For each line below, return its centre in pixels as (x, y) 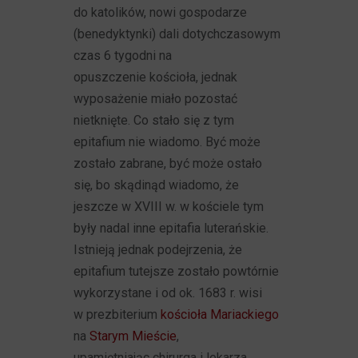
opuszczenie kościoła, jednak (156, 77)
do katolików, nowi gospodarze (161, 12)
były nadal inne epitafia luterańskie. (171, 228)
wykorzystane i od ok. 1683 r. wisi (168, 293)
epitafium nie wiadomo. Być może (167, 142)
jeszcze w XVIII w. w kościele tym (169, 207)
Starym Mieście (133, 336)
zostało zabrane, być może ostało (168, 163)
